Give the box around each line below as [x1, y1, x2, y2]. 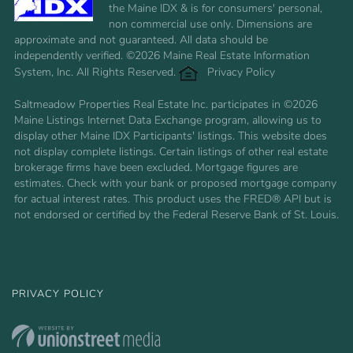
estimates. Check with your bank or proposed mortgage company [14, 176, 336, 191]
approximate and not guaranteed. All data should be [14, 32, 268, 48]
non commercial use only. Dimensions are [109, 17, 312, 32]
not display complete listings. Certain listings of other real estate [14, 144, 328, 160]
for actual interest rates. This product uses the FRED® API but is [14, 191, 332, 207]
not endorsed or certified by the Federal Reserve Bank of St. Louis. [14, 207, 339, 223]
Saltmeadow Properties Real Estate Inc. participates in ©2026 [14, 97, 318, 113]
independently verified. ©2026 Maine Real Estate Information [14, 48, 310, 64]
